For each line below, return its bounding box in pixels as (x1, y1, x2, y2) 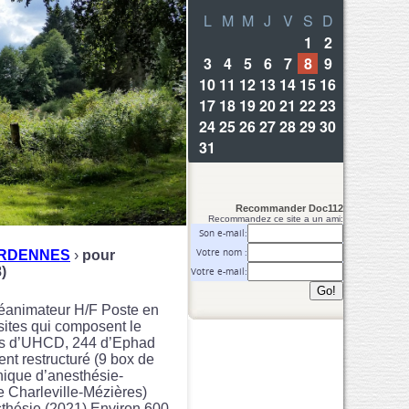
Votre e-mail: (191, 266, 247, 278)
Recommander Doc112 (236, 203, 343, 214)
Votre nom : (196, 246, 247, 258)
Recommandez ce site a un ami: (208, 214, 343, 224)
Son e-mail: (199, 227, 247, 239)
